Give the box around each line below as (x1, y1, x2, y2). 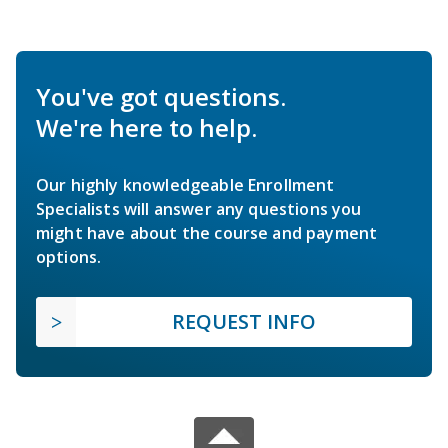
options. (36, 245, 102, 268)
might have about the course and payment (36, 221, 378, 244)
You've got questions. (36, 79, 286, 113)
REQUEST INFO (172, 307, 316, 335)
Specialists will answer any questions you (36, 197, 362, 220)
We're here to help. (36, 110, 257, 144)
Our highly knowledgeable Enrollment (36, 173, 335, 196)
